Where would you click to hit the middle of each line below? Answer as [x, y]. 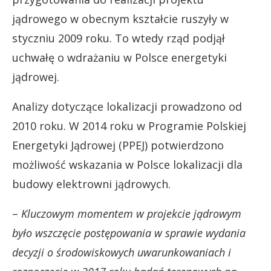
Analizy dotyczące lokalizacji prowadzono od [127, 106]
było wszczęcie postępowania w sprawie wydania [129, 233]
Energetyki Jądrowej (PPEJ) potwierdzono [118, 145]
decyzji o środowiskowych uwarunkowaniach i [122, 252]
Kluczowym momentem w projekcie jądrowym [131, 213]
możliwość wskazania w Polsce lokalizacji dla [127, 164]
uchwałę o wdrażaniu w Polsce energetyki [119, 57]
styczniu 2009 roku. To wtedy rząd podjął [119, 38]
